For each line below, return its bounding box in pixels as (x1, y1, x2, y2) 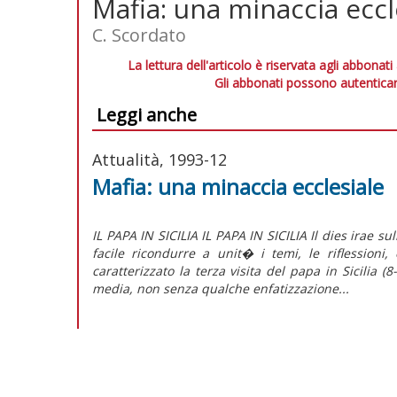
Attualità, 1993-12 (92, 148, 227, 170)
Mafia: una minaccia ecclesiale (92, 171, 384, 201)
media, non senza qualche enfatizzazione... (92, 279, 349, 297)
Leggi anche (97, 102, 197, 127)
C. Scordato (92, 22, 186, 47)
